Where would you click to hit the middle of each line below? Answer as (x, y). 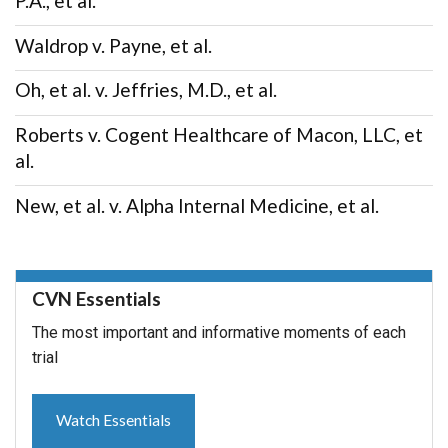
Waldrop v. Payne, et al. (113, 45)
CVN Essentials (96, 298)
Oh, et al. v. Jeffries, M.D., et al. (146, 90)
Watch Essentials (113, 419)
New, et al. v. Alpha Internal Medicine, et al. (197, 205)
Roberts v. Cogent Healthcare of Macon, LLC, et (219, 134)
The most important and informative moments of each (219, 332)
